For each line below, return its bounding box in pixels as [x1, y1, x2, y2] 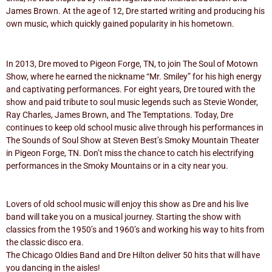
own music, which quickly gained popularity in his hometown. [6, 19, 234, 29]
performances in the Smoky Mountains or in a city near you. [6, 160, 228, 171]
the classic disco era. [6, 237, 84, 247]
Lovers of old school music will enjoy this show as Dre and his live [6, 199, 248, 209]
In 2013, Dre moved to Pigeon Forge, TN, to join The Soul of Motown [6, 58, 258, 69]
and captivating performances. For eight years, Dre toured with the [6, 84, 255, 94]
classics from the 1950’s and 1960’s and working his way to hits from [6, 224, 264, 234]
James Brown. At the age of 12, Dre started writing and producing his [6, 6, 265, 16]
